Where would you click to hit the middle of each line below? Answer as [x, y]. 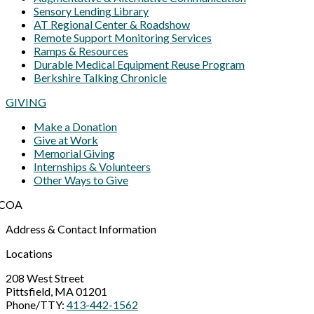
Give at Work [66, 140]
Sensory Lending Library [91, 11]
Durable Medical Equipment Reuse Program [139, 64]
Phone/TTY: [36, 305]
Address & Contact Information [81, 229]
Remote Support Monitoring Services [123, 38]
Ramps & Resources [81, 51]
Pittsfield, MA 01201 [56, 292]
